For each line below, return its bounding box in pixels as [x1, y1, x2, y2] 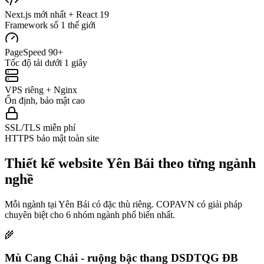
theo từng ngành [154, 156, 256, 171]
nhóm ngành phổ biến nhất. [71, 209, 175, 220]
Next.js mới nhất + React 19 [5, 9, 109, 20]
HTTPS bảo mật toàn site [5, 133, 99, 144]
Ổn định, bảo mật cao [5, 95, 85, 106]
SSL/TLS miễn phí [5, 123, 75, 133]
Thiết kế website [5, 156, 106, 171]
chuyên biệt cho [5, 209, 66, 220]
